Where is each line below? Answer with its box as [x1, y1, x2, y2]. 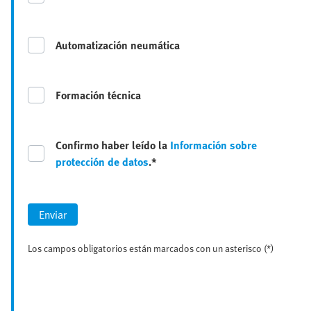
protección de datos [56, 153, 149, 170]
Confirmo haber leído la [56, 136, 170, 153]
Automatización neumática [56, 36, 180, 53]
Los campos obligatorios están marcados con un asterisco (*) [28, 240, 274, 255]
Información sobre [170, 136, 257, 153]
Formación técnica [56, 86, 141, 103]
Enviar [39, 205, 67, 223]
